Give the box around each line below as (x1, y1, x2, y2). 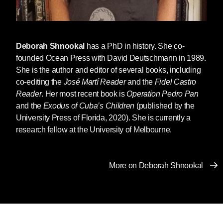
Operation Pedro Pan (126, 89, 199, 98)
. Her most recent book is (41, 89, 127, 98)
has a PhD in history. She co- (85, 41, 185, 50)
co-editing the (16, 77, 64, 86)
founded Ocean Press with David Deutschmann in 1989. (16, 53, 206, 62)
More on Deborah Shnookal (109, 161, 203, 170)
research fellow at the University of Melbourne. (16, 125, 172, 134)
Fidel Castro (154, 77, 197, 86)
